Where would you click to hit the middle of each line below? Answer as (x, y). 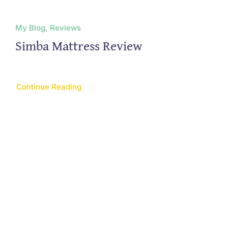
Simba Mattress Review (78, 45)
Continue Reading (49, 87)
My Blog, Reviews (48, 27)
